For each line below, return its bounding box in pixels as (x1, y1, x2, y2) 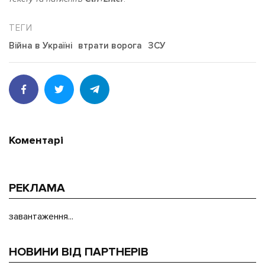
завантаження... (9, 210, 73, 222)
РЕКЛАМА (9, 180, 65, 195)
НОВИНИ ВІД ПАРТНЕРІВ (9, 244, 148, 259)
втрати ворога (78, 40, 142, 51)
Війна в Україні (9, 40, 72, 51)
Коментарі (9, 134, 63, 148)
